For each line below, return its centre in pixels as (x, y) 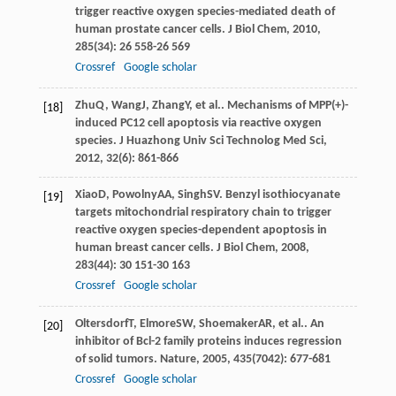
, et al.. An (298, 324)
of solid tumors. (117, 359)
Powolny (134, 194)
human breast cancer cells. (145, 247)
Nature (178, 359)
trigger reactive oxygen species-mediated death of (205, 11)
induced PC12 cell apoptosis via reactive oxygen (198, 123)
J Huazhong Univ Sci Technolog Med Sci (221, 141)
